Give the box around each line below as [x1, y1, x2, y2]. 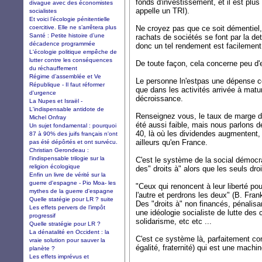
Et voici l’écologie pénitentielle [29, 15, 110, 22]
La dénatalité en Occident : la [29, 228, 109, 235]
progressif [29, 212, 56, 219]
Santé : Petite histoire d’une [29, 32, 105, 39]
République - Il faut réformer [29, 81, 105, 88]
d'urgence [29, 89, 56, 96]
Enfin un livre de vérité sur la [29, 171, 106, 178]
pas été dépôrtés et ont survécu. [29, 138, 118, 145]
